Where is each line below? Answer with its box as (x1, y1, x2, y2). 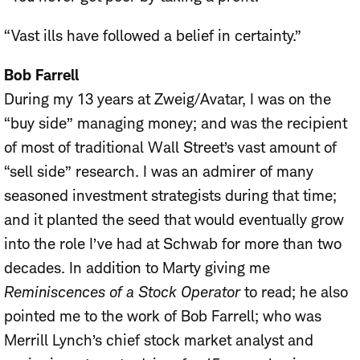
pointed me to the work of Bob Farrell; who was (4, 307, 321, 326)
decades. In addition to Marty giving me (4, 259, 270, 278)
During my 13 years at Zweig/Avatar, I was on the (4, 90, 331, 109)
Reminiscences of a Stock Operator (4, 283, 240, 302)
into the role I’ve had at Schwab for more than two (4, 235, 342, 254)
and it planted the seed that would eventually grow (4, 211, 344, 230)
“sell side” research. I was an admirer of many (4, 162, 313, 182)
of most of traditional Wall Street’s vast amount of (4, 138, 337, 157)
